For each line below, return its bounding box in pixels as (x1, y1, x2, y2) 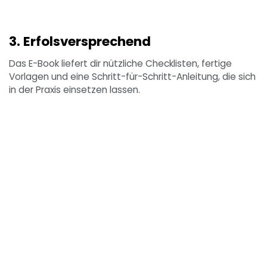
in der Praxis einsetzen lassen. (9, 83, 140, 96)
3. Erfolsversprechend (9, 32, 151, 51)
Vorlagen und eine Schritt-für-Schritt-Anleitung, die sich (9, 70, 256, 83)
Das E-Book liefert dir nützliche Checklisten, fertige (9, 57, 232, 70)
